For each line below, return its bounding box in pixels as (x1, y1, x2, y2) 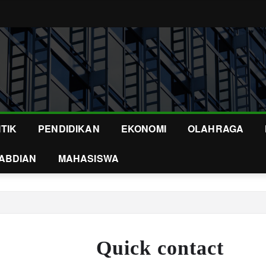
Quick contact (96, 237, 224, 259)
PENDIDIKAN (38, 122, 100, 135)
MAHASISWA (58, 151, 119, 165)
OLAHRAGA (187, 122, 244, 135)
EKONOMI (121, 122, 166, 135)
